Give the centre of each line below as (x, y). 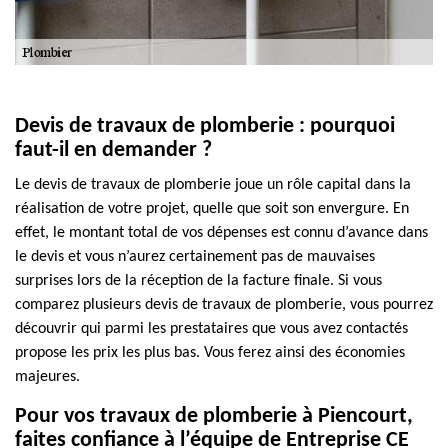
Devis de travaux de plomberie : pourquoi (205, 126)
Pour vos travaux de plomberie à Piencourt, (214, 416)
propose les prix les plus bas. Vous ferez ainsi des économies (210, 353)
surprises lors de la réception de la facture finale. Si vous (198, 281)
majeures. (47, 377)
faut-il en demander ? (113, 150)
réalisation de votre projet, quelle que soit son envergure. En (212, 209)
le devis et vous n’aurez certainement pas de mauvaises (195, 257)
